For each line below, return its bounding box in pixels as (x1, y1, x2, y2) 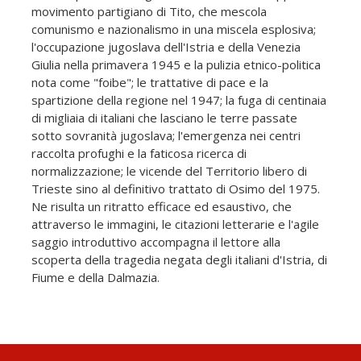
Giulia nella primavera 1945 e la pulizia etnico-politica (31, 56, 321, 73)
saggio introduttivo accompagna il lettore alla (31, 234, 280, 251)
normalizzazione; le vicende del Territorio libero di (31, 163, 307, 180)
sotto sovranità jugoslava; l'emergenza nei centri (31, 127, 301, 144)
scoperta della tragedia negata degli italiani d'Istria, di (31, 251, 327, 268)
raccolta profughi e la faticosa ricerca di (31, 145, 247, 162)
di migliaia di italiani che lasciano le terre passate (31, 110, 297, 127)
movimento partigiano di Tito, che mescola (31, 3, 267, 20)
